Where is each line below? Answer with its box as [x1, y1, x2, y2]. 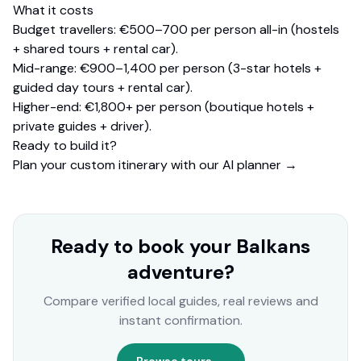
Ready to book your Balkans [51, 234, 310, 259]
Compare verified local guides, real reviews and [43, 293, 318, 310]
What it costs [13, 2, 93, 19]
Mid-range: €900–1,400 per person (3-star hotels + [13, 60, 322, 77]
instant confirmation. [118, 312, 243, 330]
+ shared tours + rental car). [13, 40, 178, 58]
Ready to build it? [13, 137, 117, 155]
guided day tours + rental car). [13, 79, 193, 97]
